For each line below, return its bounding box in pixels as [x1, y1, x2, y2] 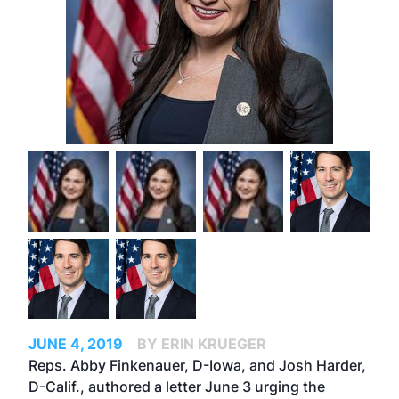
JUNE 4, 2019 [28, 335, 123, 353]
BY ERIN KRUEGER [137, 335, 266, 353]
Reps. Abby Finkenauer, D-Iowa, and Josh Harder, [28, 356, 366, 374]
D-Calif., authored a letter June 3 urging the [28, 378, 325, 395]
